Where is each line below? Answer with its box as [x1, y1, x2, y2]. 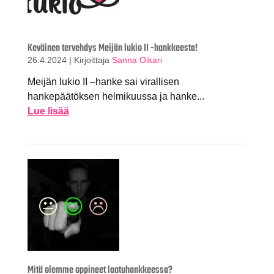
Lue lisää [27, 106, 69, 117]
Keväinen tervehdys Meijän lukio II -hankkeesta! [27, 40, 199, 56]
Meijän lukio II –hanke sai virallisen [27, 76, 179, 87]
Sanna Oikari [111, 54, 162, 65]
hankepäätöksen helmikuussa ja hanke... [27, 91, 204, 102]
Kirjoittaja [73, 54, 112, 65]
